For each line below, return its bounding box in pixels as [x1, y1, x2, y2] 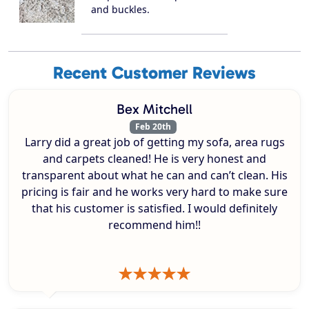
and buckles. [91, 2, 150, 16]
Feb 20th [135, 121, 171, 133]
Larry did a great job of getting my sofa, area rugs [24, 134, 285, 150]
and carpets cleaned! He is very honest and [43, 151, 266, 167]
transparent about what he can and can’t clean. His [21, 168, 288, 183]
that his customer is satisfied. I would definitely [32, 201, 277, 217]
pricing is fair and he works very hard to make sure [21, 184, 288, 200]
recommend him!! [108, 217, 201, 233]
